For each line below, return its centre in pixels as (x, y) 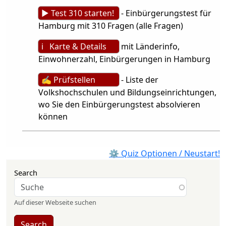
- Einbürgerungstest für (165, 13)
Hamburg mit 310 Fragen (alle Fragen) (111, 26)
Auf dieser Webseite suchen (55, 202)
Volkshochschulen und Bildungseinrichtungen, (127, 92)
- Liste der (139, 80)
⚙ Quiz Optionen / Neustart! (164, 153)
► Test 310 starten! (78, 13)
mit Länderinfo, (149, 46)
